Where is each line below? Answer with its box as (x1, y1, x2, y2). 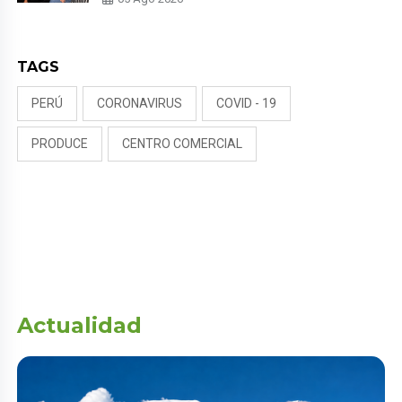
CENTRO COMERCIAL (122, 136, 243, 152)
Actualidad (17, 312, 143, 339)
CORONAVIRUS (97, 96, 183, 111)
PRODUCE (31, 136, 89, 152)
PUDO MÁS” (102, 2, 173, 16)
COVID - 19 (216, 96, 277, 111)
